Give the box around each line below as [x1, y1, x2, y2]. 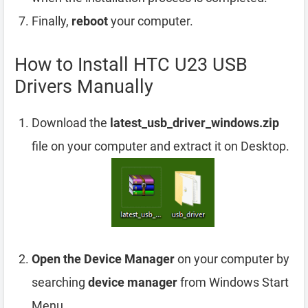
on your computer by [175, 251, 289, 266]
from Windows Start [177, 274, 289, 289]
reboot [71, 14, 108, 29]
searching [32, 274, 88, 289]
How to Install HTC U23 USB [14, 54, 247, 76]
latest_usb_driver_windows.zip [110, 115, 279, 131]
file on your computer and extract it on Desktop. [32, 139, 289, 154]
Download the [32, 115, 110, 131]
